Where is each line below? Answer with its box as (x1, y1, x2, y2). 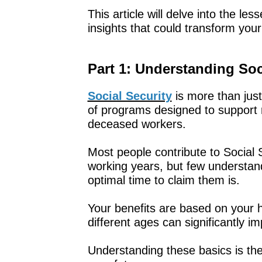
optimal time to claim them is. (87, 173, 240, 187)
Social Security (87, 89, 172, 102)
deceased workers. (87, 117, 186, 130)
